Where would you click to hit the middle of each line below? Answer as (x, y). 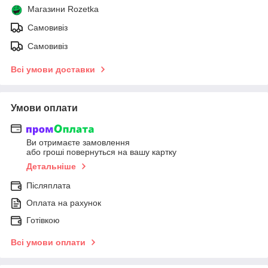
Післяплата (48, 186)
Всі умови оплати (48, 243)
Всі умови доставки (53, 69)
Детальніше (51, 167)
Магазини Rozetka (63, 9)
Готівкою (43, 220)
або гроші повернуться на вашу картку (101, 152)
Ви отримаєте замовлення (78, 143)
